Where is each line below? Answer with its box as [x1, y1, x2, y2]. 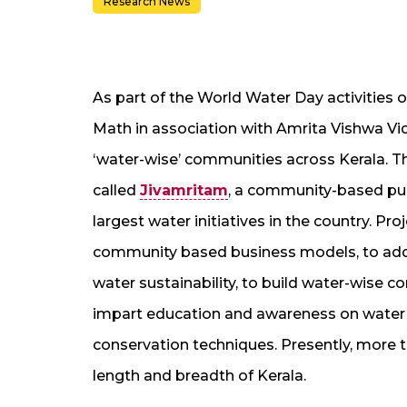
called [93, 181, 140, 199]
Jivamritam [140, 181, 228, 199]
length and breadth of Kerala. [93, 366, 306, 384]
